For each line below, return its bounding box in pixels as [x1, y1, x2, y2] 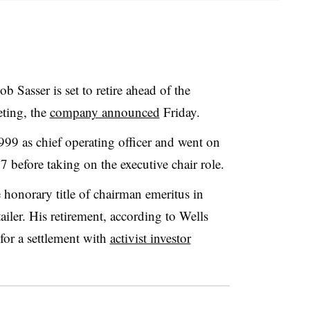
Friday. [159, 102, 204, 120]
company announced [49, 102, 160, 120]
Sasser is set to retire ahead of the [17, 80, 190, 98]
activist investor [109, 228, 191, 246]
